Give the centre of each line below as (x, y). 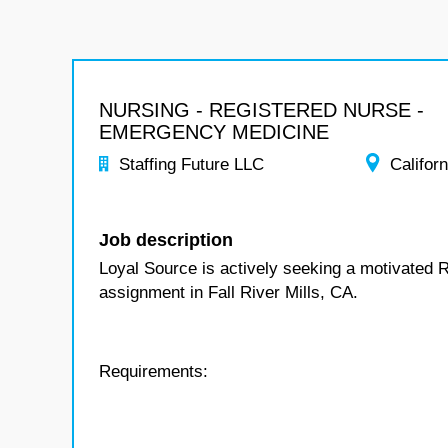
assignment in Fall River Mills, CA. (228, 292)
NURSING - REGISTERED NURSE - (261, 110)
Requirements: (153, 371)
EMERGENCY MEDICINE (214, 132)
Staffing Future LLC (191, 164)
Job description (166, 240)
